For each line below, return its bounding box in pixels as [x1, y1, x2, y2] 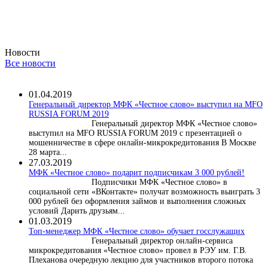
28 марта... [29, 147, 67, 157]
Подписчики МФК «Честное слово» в [92, 177, 227, 187]
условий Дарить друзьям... [29, 206, 125, 215]
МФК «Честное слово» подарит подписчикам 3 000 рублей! [29, 167, 245, 177]
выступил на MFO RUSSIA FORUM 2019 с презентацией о [29, 128, 242, 138]
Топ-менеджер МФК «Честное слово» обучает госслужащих [29, 226, 245, 236]
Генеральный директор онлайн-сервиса [92, 236, 233, 245]
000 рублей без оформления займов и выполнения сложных [29, 196, 246, 206]
